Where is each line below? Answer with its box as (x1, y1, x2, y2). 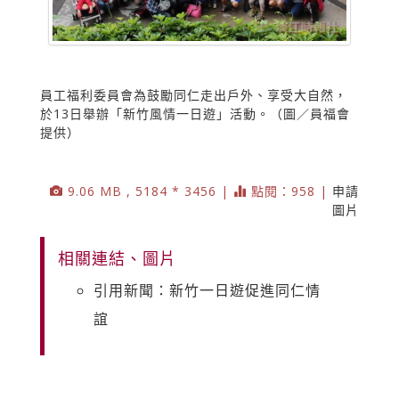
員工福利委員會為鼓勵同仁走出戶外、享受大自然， (40, 85, 347, 103)
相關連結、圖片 (58, 247, 176, 269)
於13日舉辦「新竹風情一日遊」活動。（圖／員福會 (40, 104, 350, 122)
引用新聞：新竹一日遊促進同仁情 (94, 280, 321, 300)
